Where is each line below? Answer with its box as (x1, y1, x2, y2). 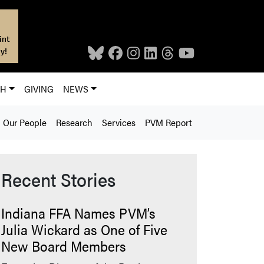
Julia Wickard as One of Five (1, 219, 167, 239)
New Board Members (1, 236, 126, 256)
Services (102, 115, 136, 129)
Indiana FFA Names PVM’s (1, 203, 156, 223)
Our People (3, 115, 47, 129)
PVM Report (145, 115, 192, 129)
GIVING (24, 82, 54, 95)
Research (56, 115, 93, 129)
